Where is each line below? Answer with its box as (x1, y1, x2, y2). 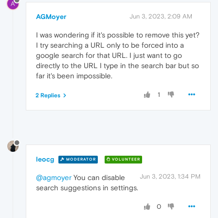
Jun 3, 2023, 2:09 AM (129, 12, 192, 20)
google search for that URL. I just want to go (36, 51, 182, 59)
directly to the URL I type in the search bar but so (36, 61, 199, 70)
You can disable (72, 173, 125, 182)
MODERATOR (65, 157, 96, 162)
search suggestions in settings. (36, 183, 138, 192)
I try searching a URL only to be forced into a (36, 40, 184, 49)
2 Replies (36, 91, 60, 99)
